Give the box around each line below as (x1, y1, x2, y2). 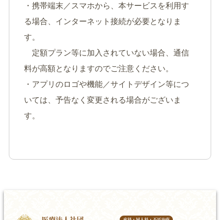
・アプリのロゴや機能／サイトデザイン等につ (24, 80, 189, 88)
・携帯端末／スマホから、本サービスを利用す (24, 1, 189, 10)
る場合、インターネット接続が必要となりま (24, 17, 181, 26)
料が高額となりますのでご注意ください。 (24, 64, 173, 73)
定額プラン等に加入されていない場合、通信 (24, 48, 189, 57)
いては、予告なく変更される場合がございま (24, 95, 181, 104)
